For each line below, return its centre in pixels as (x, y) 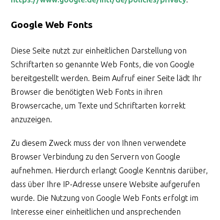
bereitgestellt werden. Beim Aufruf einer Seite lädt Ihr (107, 78)
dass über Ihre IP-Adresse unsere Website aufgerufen (106, 184)
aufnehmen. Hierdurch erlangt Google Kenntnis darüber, (110, 171)
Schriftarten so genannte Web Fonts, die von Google (103, 65)
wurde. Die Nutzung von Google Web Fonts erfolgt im (105, 198)
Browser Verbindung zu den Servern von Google (96, 157)
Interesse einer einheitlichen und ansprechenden (96, 212)
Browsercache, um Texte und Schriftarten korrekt (98, 106)
